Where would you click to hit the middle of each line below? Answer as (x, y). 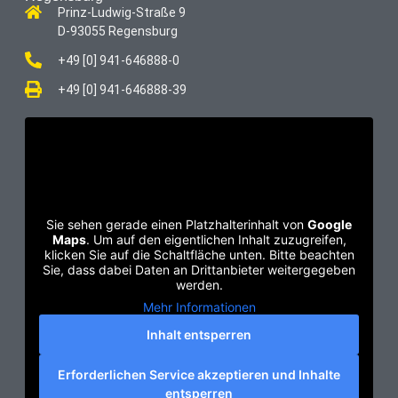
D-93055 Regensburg (117, 32)
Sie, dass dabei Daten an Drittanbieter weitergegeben (199, 270)
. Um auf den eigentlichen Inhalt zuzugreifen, (216, 240)
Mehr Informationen (199, 307)
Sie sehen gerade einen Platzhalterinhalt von (177, 225)
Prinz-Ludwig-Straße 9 (121, 13)
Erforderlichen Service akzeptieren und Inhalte (199, 375)
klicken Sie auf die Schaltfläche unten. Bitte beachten (199, 255)
